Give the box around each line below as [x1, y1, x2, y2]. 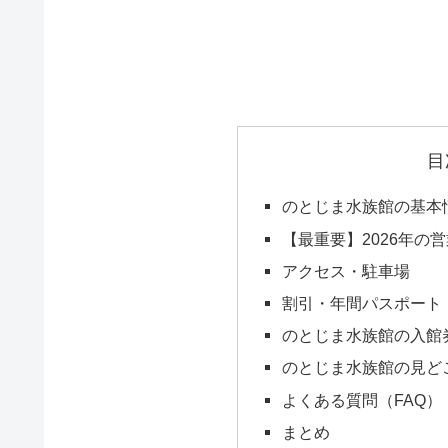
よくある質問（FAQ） [281, 390, 442, 409]
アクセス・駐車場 [281, 261, 410, 280]
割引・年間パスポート [281, 293, 442, 312]
